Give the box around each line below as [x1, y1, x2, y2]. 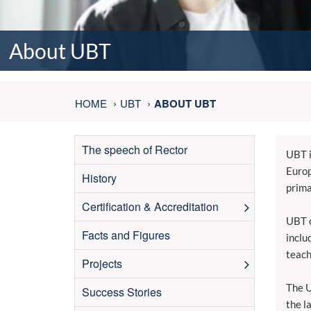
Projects [82, 255, 122, 271]
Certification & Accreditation [82, 199, 219, 215]
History [82, 170, 117, 186]
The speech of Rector [82, 142, 187, 158]
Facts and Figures [82, 227, 170, 243]
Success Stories [82, 284, 162, 300]
